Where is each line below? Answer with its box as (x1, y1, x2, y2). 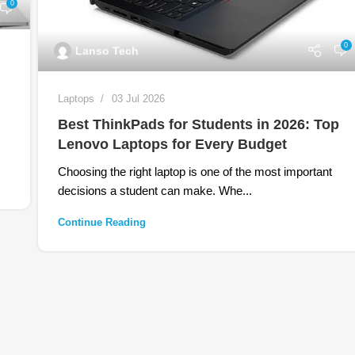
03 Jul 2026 (112, 92, 166, 105)
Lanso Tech (75, 44, 139, 57)
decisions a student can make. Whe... (58, 183, 253, 197)
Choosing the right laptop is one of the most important (58, 164, 333, 178)
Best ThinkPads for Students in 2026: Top (58, 116, 340, 132)
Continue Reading (58, 216, 147, 228)
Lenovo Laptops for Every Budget (58, 136, 288, 152)
